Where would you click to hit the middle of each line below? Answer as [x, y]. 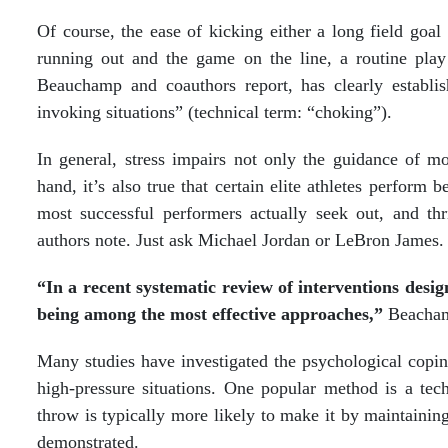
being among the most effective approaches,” [212, 314]
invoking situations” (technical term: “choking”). [214, 112]
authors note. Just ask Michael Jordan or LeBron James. [240, 240]
